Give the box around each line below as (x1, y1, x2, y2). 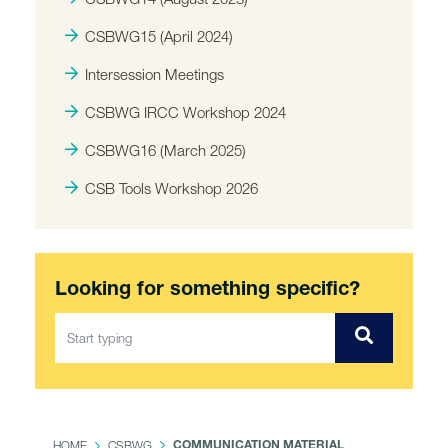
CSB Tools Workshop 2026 (85, 179, 258, 197)
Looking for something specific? (55, 281, 360, 301)
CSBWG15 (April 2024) (85, 27, 233, 45)
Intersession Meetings (85, 65, 224, 83)
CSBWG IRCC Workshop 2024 (85, 103, 286, 121)
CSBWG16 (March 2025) (85, 141, 246, 159)
